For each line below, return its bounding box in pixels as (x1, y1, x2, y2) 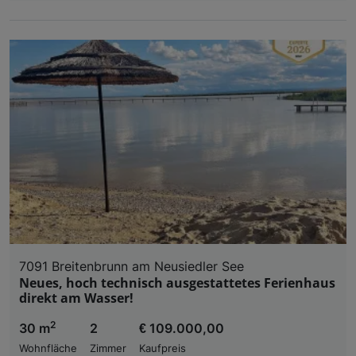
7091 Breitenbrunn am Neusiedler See (19, 257, 244, 274)
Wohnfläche (19, 342, 77, 354)
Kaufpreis (139, 342, 186, 354)
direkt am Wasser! (19, 288, 133, 307)
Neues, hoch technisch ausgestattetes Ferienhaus (19, 273, 335, 292)
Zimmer (90, 342, 126, 354)
